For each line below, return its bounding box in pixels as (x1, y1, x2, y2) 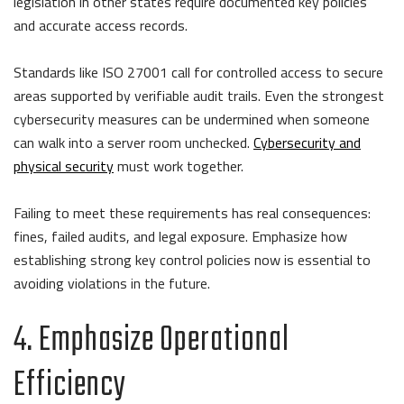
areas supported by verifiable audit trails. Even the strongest (14, 84, 384, 106)
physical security (14, 154, 114, 177)
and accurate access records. (14, 14, 195, 36)
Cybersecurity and (253, 131, 361, 153)
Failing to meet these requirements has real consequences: (14, 201, 371, 224)
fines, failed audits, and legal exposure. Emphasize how (14, 225, 347, 247)
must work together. (114, 154, 251, 177)
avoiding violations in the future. (14, 271, 217, 294)
